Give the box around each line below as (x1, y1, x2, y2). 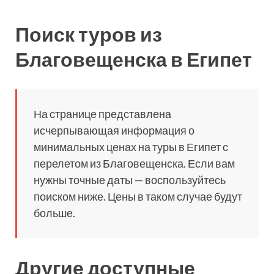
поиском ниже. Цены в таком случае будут (34, 189, 242, 203)
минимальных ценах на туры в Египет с (34, 139, 228, 154)
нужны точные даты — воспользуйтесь (34, 172, 226, 187)
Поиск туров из (15, 21, 162, 46)
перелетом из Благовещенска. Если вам (34, 156, 235, 170)
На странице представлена (34, 106, 171, 120)
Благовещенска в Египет (15, 46, 252, 71)
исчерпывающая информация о (34, 123, 194, 137)
